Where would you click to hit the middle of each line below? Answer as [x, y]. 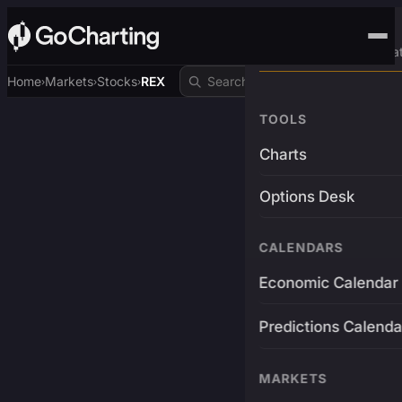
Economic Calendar [328, 283]
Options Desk [306, 197]
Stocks [117, 81]
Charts [283, 154]
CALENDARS [301, 247]
